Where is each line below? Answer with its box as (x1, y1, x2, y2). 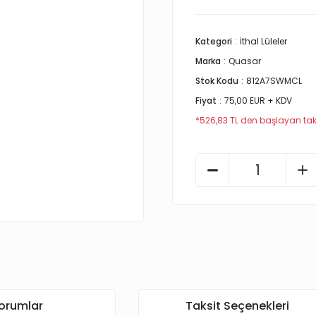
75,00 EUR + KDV (224, 95, 292, 107)
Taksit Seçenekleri (185, 298, 289, 314)
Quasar (229, 55, 261, 67)
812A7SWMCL (246, 75, 302, 87)
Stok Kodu (195, 75, 238, 87)
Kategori (195, 35, 232, 47)
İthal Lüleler (240, 35, 287, 47)
